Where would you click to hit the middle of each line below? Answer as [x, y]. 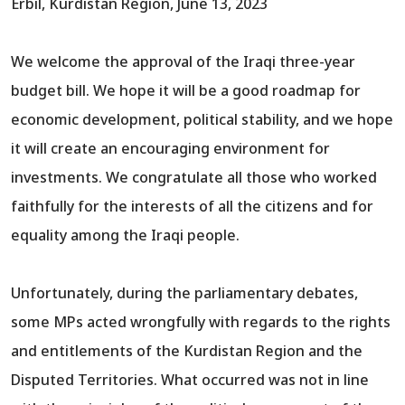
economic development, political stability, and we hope [202, 120]
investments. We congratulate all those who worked [194, 178]
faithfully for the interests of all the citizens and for [192, 207]
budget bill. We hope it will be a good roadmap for [186, 91]
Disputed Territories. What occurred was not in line [190, 380]
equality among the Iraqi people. [125, 235]
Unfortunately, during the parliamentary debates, [184, 293]
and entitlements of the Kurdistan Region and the [187, 351]
